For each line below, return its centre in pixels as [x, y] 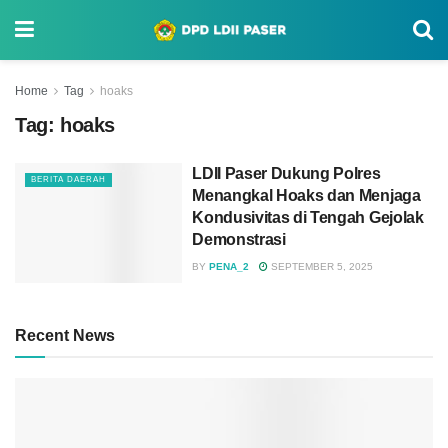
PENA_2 [229, 266]
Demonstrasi [239, 239]
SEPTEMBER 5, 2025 [321, 266]
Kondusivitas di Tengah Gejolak [308, 217]
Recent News [65, 335]
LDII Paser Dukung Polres [286, 173]
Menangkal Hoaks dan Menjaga [306, 195]
